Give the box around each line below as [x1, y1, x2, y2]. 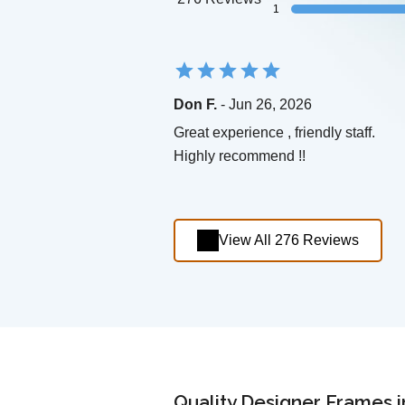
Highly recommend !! [174, 148, 306, 165]
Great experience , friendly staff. [174, 125, 375, 141]
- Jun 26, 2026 [217, 97, 312, 113]
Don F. [174, 97, 217, 113]
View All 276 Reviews [219, 232, 359, 249]
